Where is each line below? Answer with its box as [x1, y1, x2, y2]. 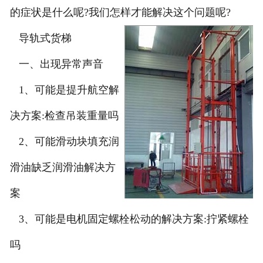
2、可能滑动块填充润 [9, 136, 119, 148]
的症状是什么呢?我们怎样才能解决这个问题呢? [9, 6, 231, 19]
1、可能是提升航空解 [9, 84, 119, 96]
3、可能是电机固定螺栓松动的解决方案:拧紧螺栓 [9, 213, 249, 225]
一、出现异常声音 [9, 58, 103, 70]
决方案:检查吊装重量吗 [9, 110, 119, 122]
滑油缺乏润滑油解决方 [9, 161, 116, 174]
